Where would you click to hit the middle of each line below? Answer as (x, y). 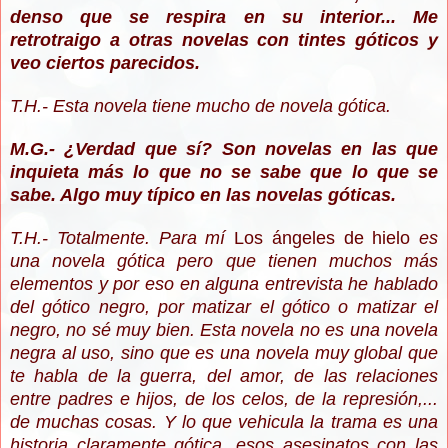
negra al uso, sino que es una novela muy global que (224, 353)
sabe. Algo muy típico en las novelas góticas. (203, 195)
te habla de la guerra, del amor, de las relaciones (224, 376)
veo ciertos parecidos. (105, 63)
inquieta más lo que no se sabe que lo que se (224, 172)
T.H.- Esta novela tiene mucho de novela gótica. (200, 106)
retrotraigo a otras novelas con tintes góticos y (224, 40)
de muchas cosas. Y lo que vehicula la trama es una (224, 422)
